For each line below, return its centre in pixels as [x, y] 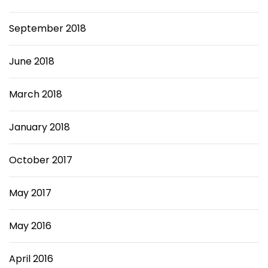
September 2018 [48, 28]
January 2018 [39, 127]
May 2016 [30, 226]
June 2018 [32, 61]
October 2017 [41, 160]
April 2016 [31, 259]
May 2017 [30, 193]
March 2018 [36, 94]
